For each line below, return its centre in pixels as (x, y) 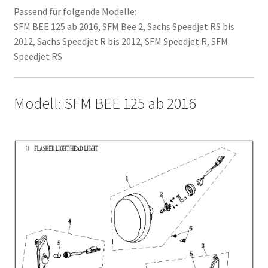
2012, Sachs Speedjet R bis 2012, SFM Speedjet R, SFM (121, 41)
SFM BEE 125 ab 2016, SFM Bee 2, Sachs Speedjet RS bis (124, 26)
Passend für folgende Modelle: (75, 11)
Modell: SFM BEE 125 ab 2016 (104, 103)
